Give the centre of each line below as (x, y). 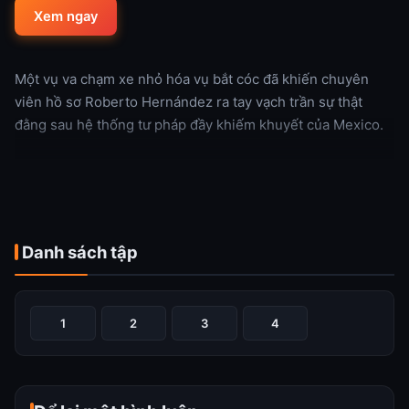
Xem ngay (65, 16)
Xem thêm (47, 166)
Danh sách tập (80, 252)
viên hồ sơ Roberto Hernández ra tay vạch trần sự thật (189, 101)
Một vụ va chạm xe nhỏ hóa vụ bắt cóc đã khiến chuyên (192, 79)
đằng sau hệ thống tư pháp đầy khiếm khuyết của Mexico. (199, 124)
